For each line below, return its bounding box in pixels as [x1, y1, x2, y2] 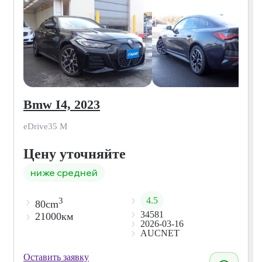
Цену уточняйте [23, 146, 126, 161]
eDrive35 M [23, 121, 67, 131]
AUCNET [140, 227, 180, 238]
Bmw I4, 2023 [23, 96, 100, 112]
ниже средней [30, 166, 98, 178]
